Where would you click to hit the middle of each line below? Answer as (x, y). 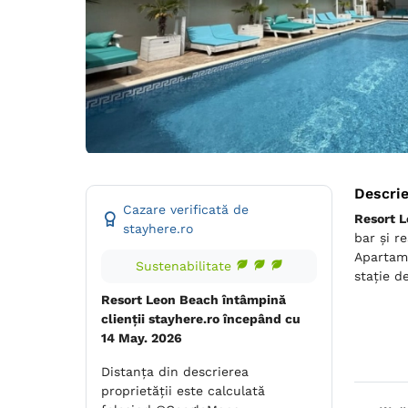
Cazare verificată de (186, 209)
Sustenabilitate (185, 265)
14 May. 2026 (142, 337)
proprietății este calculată (183, 390)
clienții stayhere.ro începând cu (201, 318)
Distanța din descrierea (175, 371)
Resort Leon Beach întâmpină (194, 299)
